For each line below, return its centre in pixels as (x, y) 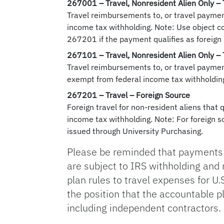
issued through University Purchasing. (135, 131)
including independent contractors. (144, 208)
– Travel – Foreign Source (144, 95)
